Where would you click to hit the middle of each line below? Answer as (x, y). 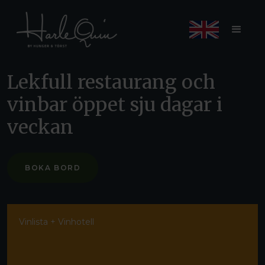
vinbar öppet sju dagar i (115, 105)
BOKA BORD (53, 168)
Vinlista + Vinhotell (56, 222)
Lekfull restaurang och (111, 82)
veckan (40, 127)
